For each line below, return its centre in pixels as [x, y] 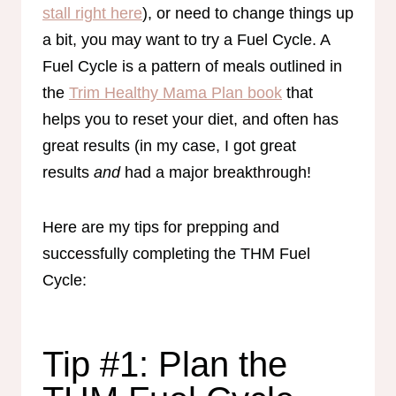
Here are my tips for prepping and [161, 227]
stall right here [92, 13]
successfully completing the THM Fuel [176, 253]
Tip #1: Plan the [165, 364]
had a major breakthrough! [218, 172]
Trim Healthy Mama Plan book [175, 92]
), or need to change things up [248, 13]
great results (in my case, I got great [169, 145]
